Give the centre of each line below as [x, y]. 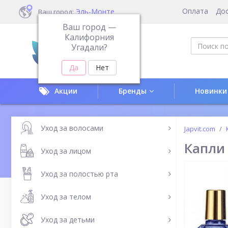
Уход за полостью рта [79, 174]
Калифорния [89, 37]
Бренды [133, 91]
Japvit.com [200, 129]
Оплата [195, 11]
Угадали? [89, 47]
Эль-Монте [95, 11]
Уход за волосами [72, 128]
